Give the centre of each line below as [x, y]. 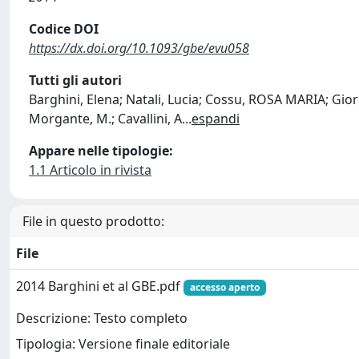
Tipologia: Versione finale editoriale [123, 344]
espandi [216, 119]
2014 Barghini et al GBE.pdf [100, 286]
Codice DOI [64, 29]
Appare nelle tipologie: [101, 151]
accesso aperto [224, 287]
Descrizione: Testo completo [102, 319]
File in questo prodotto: [93, 221]
